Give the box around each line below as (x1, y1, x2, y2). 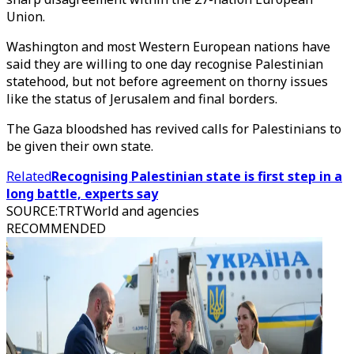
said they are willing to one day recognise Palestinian (6, 55, 323, 73)
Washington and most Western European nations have (6, 38, 330, 55)
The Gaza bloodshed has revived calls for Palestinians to (6, 120, 341, 137)
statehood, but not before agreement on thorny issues (6, 73, 328, 90)
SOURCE (6, 202, 55, 220)
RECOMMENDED (6, 220, 106, 237)
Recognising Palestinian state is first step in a (51, 168, 342, 185)
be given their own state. (6, 137, 153, 155)
